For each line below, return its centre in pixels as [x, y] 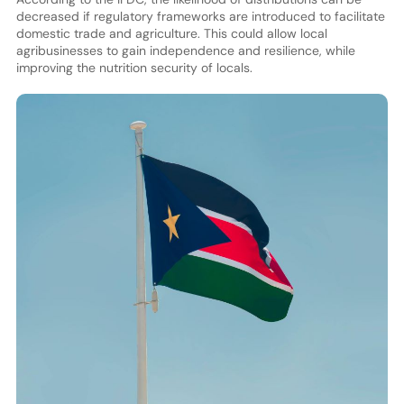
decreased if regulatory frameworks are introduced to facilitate [200, 16]
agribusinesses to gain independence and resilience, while [185, 50]
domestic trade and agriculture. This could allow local [171, 33]
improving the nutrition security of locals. [134, 67]
